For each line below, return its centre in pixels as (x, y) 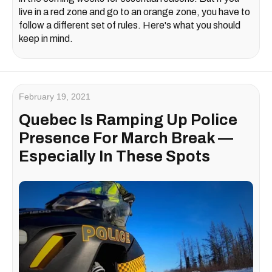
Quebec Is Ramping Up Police (128, 120)
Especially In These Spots (114, 157)
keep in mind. (46, 39)
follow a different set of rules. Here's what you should (130, 25)
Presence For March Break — (126, 138)
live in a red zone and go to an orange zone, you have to (134, 12)
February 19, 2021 (55, 97)
